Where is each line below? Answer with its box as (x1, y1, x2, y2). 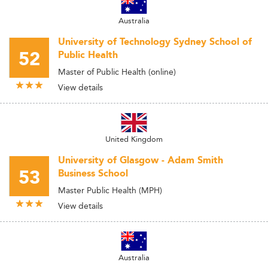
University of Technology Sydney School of (58, 35, 252, 50)
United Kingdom (105, 133, 163, 145)
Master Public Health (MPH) (58, 184, 162, 197)
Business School (58, 166, 128, 181)
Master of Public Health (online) (58, 65, 176, 78)
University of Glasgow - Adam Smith (58, 153, 223, 168)
